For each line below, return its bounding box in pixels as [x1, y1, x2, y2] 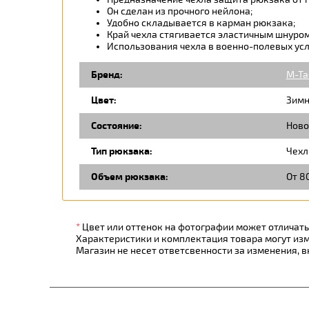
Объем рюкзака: [90, 170, 168, 183]
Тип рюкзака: [90, 145, 152, 157]
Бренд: [90, 68, 123, 81]
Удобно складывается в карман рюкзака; [106, 17, 295, 29]
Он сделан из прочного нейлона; [106, 5, 252, 17]
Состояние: [90, 119, 142, 132]
